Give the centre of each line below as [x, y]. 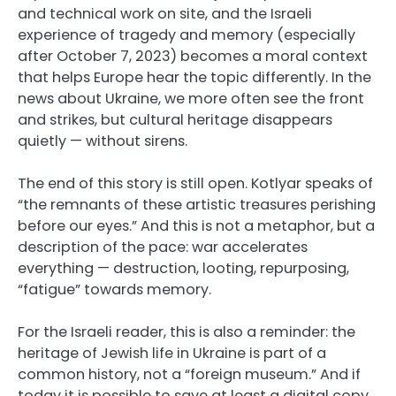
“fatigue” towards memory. [114, 290]
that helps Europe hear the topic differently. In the [194, 78]
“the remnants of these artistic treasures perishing [197, 205]
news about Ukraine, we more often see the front [191, 99]
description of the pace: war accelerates [163, 247]
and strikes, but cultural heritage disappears [175, 120]
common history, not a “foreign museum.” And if [189, 375]
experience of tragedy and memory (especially [187, 35]
